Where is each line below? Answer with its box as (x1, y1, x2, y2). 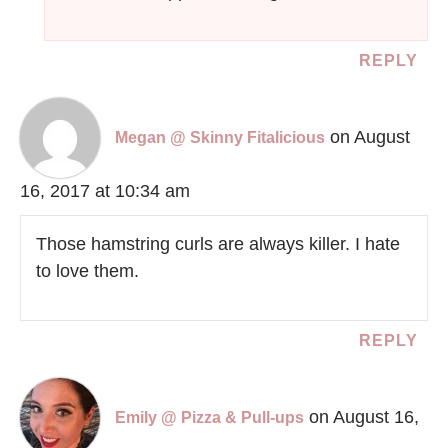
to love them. (36, 261, 139, 282)
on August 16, (309, 407, 419, 428)
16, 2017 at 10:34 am (20, 181, 190, 202)
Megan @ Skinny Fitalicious (115, 129, 325, 147)
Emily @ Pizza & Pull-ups (115, 409, 304, 427)
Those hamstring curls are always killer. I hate (36, 234, 400, 255)
